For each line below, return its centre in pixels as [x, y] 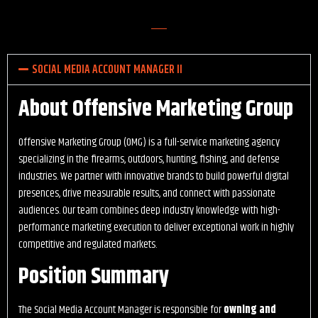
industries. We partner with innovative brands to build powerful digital [154, 176]
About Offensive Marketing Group [156, 109]
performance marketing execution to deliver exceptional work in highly [156, 227]
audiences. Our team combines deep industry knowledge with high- [149, 210]
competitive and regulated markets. [88, 244]
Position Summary [94, 277]
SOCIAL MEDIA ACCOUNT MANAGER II [108, 70]
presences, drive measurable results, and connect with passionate [147, 193]
